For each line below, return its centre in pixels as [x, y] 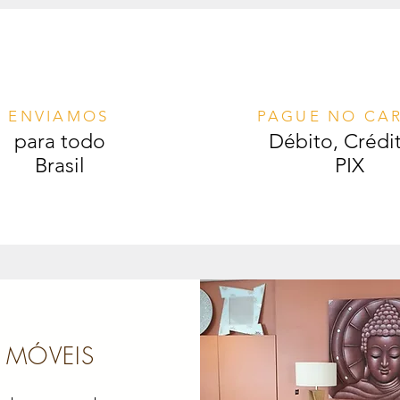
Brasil [59, 166]
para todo [59, 142]
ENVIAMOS [59, 117]
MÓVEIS [50, 357]
